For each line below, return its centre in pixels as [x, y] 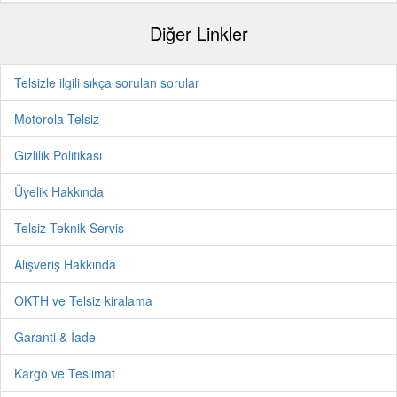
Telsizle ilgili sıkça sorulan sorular [107, 82]
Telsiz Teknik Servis [69, 228]
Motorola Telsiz [57, 119]
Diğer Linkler [198, 33]
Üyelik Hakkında [59, 191]
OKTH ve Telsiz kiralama [83, 300]
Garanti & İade [55, 337]
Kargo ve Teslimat [65, 373]
